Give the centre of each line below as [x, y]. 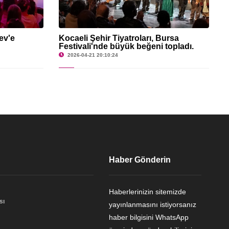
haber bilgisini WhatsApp [149, 217]
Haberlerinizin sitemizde [148, 191]
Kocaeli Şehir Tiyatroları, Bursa [119, 38]
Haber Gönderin [140, 159]
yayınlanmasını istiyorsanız [153, 204]
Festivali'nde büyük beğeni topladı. [127, 46]
